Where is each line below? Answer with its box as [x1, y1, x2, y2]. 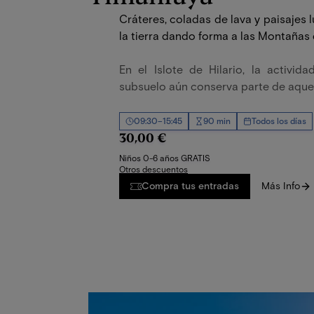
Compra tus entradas [142, 179, 239, 192]
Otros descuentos [119, 163, 188, 175]
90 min [203, 115, 231, 126]
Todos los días [252, 115, 306, 126]
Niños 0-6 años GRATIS [119, 152, 210, 163]
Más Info [261, 179, 300, 192]
